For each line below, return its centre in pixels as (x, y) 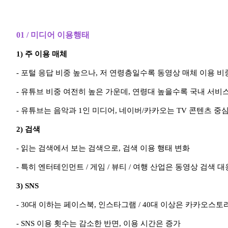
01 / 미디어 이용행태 (53, 35)
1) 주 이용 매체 (42, 54)
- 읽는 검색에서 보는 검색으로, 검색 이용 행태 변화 (103, 148)
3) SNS (27, 186)
